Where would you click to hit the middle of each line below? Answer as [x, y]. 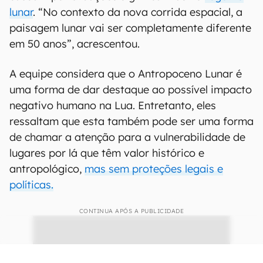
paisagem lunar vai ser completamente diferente [130, 28]
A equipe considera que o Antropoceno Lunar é [126, 74]
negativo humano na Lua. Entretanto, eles [113, 106]
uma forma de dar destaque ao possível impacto [131, 90]
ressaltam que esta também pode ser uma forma [131, 122]
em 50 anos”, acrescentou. [75, 44]
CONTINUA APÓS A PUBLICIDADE [131, 211]
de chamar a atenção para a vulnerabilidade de [127, 137]
